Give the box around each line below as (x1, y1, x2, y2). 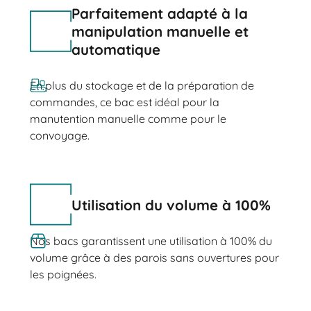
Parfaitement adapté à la (71, 4, 248, 23)
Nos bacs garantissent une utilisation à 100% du (29, 233, 272, 248)
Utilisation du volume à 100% (71, 195, 271, 214)
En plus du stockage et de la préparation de (29, 78, 254, 93)
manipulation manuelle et (71, 22, 249, 41)
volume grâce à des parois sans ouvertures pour (29, 250, 279, 264)
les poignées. (29, 267, 96, 281)
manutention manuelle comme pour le (29, 112, 226, 126)
